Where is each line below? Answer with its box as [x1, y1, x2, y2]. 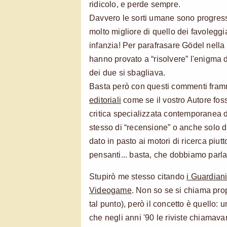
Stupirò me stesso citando [89, 172, 187, 181]
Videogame [89, 185, 132, 195]
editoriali [89, 95, 122, 104]
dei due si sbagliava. [89, 68, 166, 77]
